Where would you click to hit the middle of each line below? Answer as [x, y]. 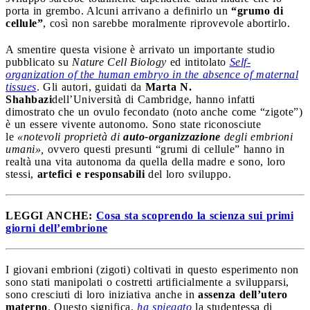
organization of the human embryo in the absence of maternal [152, 74]
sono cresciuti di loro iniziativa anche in [102, 294]
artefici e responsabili [91, 174]
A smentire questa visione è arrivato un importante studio [140, 49]
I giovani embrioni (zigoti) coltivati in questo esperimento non [152, 269]
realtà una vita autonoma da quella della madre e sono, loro [146, 161]
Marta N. [168, 86]
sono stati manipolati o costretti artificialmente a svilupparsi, [147, 282]
